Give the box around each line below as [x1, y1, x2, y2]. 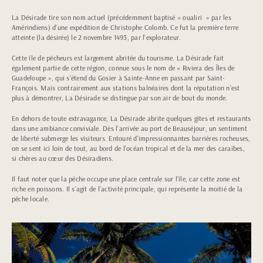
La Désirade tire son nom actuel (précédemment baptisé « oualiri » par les [12, 13, 231, 22]
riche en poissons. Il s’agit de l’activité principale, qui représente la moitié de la [12, 184, 243, 193]
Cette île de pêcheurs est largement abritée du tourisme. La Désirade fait [12, 53, 224, 62]
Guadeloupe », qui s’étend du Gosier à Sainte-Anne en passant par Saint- [12, 73, 225, 82]
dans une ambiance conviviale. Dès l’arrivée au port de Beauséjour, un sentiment [12, 124, 247, 133]
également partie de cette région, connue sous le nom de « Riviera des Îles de [12, 63, 235, 72]
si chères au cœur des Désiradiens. [12, 154, 114, 163]
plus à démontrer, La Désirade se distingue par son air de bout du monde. [12, 93, 228, 102]
